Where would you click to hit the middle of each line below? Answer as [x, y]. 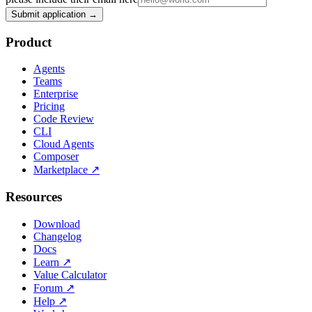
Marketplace [61, 170]
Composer [56, 157]
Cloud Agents [64, 144]
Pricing [49, 107]
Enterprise [56, 94]
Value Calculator [70, 274]
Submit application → [54, 15]
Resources [34, 197]
